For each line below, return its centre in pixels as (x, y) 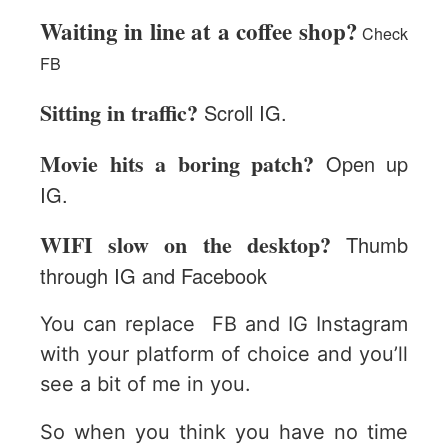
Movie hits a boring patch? (177, 163)
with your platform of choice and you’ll (224, 353)
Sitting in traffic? (119, 112)
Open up (361, 163)
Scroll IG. (245, 112)
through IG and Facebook (153, 275)
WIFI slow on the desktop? (185, 244)
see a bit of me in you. (145, 383)
